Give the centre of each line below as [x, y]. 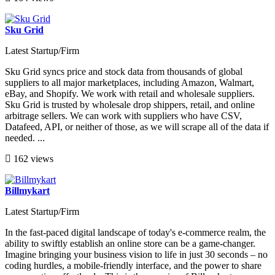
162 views [32, 158]
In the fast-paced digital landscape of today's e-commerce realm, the [135, 232]
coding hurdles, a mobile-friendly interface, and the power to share [133, 265]
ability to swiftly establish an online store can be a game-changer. [130, 243]
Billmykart [27, 190]
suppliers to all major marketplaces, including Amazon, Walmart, [130, 82]
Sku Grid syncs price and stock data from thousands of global [124, 71]
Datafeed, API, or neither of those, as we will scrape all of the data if [137, 126]
